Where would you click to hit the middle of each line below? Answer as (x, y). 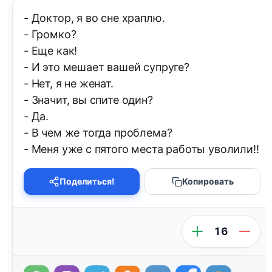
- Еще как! (51, 51)
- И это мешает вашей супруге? (107, 67)
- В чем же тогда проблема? (98, 133)
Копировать (208, 182)
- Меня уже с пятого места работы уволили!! (141, 149)
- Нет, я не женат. (69, 84)
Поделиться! (87, 182)
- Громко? (50, 35)
